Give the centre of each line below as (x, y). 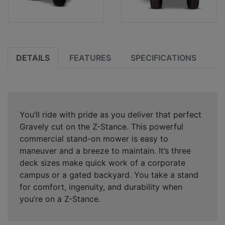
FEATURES (90, 58)
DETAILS (33, 58)
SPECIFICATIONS (163, 58)
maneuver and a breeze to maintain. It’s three (105, 150)
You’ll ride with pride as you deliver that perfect (110, 114)
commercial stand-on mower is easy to (94, 138)
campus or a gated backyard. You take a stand (109, 175)
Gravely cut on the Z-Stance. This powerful (101, 126)
